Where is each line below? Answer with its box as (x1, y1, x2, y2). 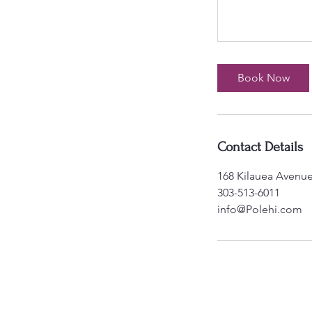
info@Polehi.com (217, 202, 302, 216)
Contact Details (217, 139, 303, 155)
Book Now (237, 70, 290, 84)
